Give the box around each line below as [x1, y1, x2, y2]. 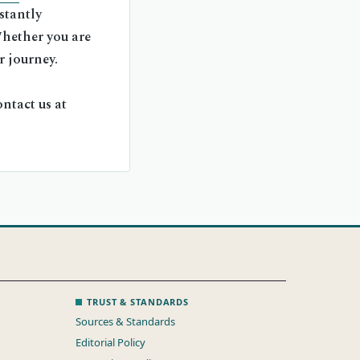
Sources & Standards [76, 314, 176, 329]
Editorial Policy [76, 335, 146, 350]
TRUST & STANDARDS [87, 296, 190, 308]
